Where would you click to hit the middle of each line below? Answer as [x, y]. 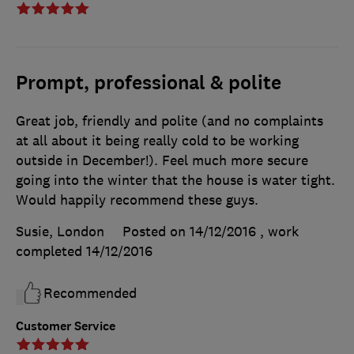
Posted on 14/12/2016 [189, 232]
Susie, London [60, 232]
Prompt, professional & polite [149, 83]
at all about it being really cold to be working [157, 141]
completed [51, 252]
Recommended [90, 294]
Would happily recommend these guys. [137, 200]
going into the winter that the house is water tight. [175, 181]
